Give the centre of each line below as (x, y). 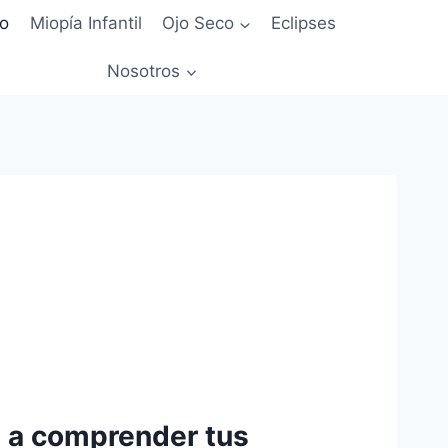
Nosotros (144, 70)
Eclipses (304, 23)
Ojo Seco (198, 23)
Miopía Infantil (85, 23)
